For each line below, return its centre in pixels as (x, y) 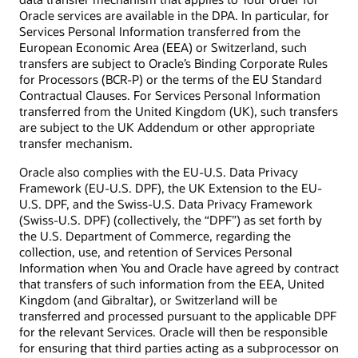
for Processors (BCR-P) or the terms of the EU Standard (171, 80)
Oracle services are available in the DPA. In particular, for (174, 16)
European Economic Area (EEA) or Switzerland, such (163, 48)
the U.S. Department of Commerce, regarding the (155, 236)
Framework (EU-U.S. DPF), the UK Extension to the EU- (171, 188)
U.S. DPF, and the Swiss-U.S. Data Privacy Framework (166, 204)
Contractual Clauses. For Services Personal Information (170, 95)
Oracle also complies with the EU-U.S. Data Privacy (159, 172)
